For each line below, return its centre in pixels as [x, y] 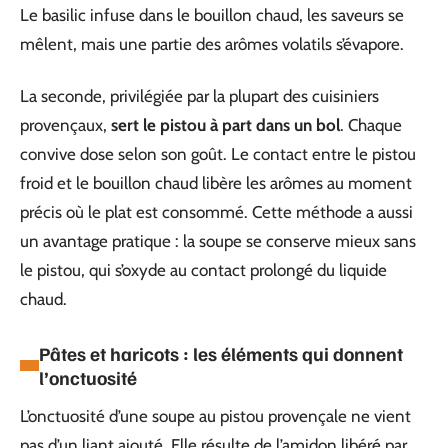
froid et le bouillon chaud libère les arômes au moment [216, 182]
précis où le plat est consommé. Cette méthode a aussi [216, 211]
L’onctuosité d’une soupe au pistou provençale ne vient [215, 415]
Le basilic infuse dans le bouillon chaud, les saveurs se [212, 15]
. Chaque [371, 124]
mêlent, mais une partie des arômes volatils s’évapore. [212, 44]
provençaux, [65, 124]
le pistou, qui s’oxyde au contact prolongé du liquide [203, 269]
